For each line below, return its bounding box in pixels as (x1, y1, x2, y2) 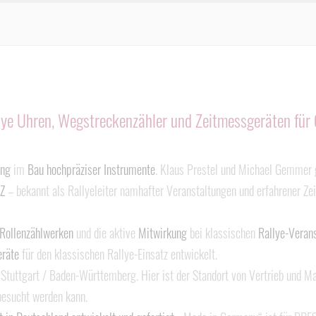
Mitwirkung (138, 224, 187, 242)
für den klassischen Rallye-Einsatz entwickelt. (19, 245, 217, 263)
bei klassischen (187, 224, 258, 242)
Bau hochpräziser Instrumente (28, 160, 155, 178)
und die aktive (73, 224, 138, 242)
